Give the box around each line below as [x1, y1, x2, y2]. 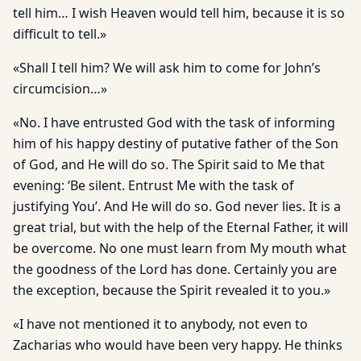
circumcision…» [13, 80, 107, 98]
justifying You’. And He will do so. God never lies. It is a [13, 197, 341, 215]
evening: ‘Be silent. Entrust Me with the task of [13, 176, 294, 194]
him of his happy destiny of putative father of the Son [13, 135, 338, 152]
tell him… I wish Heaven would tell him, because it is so [13, 4, 345, 22]
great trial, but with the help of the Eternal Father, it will [13, 218, 348, 236]
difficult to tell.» [13, 25, 106, 43]
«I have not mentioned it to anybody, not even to [13, 315, 308, 333]
